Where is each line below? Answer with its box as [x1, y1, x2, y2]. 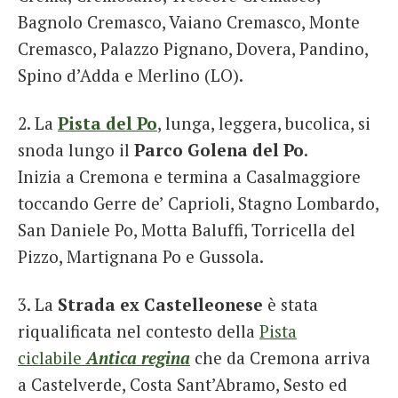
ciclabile [18, 346, 86, 369]
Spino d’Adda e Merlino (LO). [18, 64, 243, 87]
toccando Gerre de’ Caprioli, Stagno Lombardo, [18, 192, 378, 215]
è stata [263, 292, 318, 315]
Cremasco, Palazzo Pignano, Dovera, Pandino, [18, 37, 368, 60]
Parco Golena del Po [134, 139, 304, 162]
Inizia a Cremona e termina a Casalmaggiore [18, 165, 361, 188]
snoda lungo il [18, 139, 134, 162]
